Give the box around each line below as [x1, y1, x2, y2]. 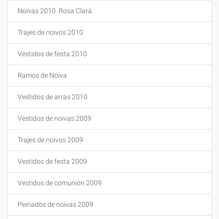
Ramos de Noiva [18, 71, 67, 79]
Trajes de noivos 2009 [18, 136, 83, 144]
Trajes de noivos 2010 [18, 28, 83, 36]
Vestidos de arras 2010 [18, 93, 88, 101]
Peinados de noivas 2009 [18, 200, 93, 208]
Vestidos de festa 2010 [18, 50, 87, 58]
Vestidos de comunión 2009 [18, 179, 102, 187]
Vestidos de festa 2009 [18, 157, 87, 165]
